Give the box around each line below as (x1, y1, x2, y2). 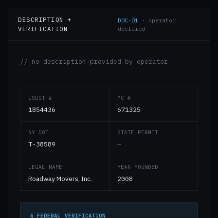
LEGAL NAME (28, 163, 63, 170)
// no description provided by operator (20, 57, 168, 66)
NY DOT (28, 129, 49, 136)
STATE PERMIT (117, 129, 159, 136)
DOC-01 (118, 17, 139, 24)
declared (118, 25, 145, 32)
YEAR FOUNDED (117, 163, 159, 170)
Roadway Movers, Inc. (28, 174, 92, 183)
